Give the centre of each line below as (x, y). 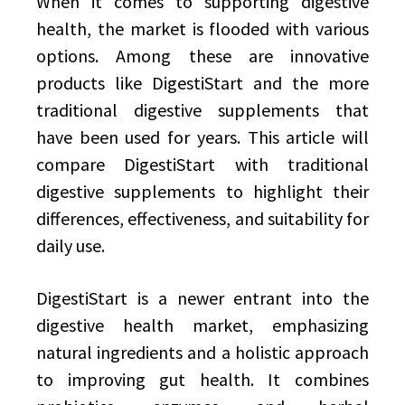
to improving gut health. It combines (202, 379)
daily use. (71, 245)
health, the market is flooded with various (202, 28)
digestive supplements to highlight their (202, 191)
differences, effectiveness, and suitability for (202, 218)
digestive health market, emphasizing (202, 325)
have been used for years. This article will (202, 137)
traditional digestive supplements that (202, 110)
